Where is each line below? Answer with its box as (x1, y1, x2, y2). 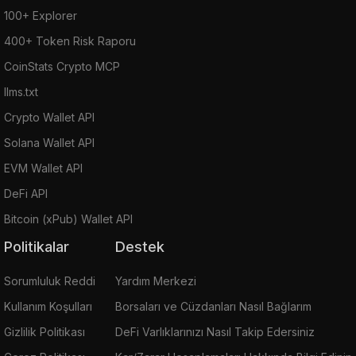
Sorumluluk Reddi (4, 273, 95, 288)
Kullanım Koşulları (4, 299, 92, 313)
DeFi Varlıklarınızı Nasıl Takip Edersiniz (115, 324, 315, 339)
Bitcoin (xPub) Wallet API (4, 211, 133, 226)
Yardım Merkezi (115, 273, 196, 288)
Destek (126, 238, 164, 255)
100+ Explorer (4, 8, 77, 22)
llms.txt (4, 84, 38, 99)
